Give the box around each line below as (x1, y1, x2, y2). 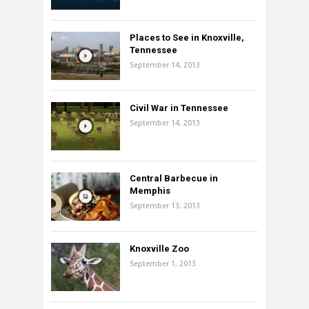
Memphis (130, 186, 170, 197)
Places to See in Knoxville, (130, 32, 244, 43)
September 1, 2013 (130, 259, 196, 269)
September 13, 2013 (130, 201, 200, 211)
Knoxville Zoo (130, 243, 189, 255)
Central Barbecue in (130, 173, 218, 184)
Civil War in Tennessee (130, 103, 228, 114)
